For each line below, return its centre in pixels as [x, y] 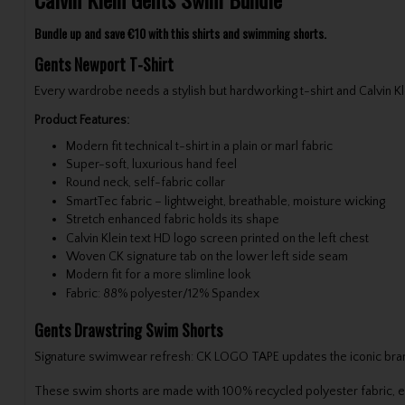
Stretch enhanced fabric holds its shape [172, 220]
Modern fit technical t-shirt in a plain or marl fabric [199, 146]
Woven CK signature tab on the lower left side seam [207, 256]
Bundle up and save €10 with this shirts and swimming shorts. [180, 33]
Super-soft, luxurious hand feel [151, 165]
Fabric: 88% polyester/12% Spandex [162, 293]
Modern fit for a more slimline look [158, 275]
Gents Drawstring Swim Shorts [128, 330]
